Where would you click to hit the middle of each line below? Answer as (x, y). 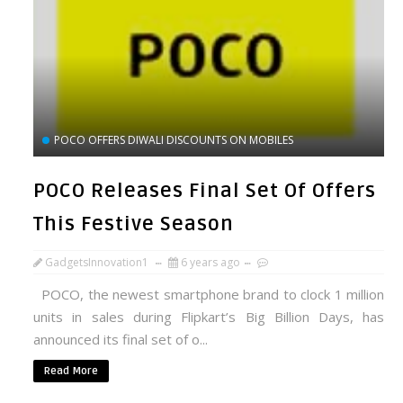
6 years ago (210, 263)
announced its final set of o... (121, 340)
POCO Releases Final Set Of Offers (205, 191)
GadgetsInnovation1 (97, 263)
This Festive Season (134, 224)
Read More (71, 372)
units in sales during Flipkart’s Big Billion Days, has (209, 317)
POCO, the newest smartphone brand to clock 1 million (209, 295)
